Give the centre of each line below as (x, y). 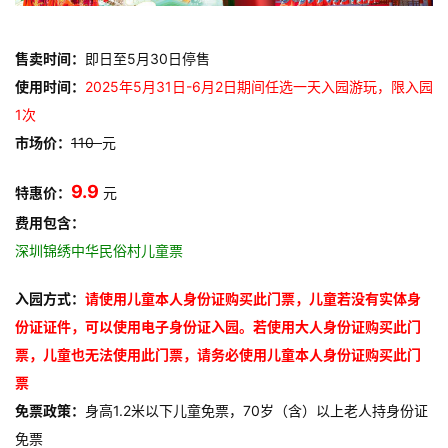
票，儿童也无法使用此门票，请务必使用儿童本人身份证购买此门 (218, 355)
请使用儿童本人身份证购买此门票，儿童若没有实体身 (253, 299)
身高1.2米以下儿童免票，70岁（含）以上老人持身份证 (256, 411)
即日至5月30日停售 (147, 59)
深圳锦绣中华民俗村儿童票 (99, 251)
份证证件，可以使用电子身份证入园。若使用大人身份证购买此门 (218, 327)
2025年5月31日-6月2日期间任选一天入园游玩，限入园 (259, 87)
